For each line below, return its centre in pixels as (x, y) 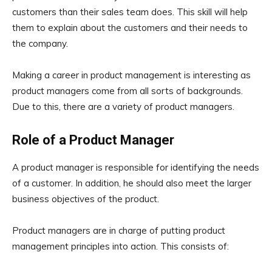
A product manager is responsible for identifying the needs (136, 168)
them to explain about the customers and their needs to (130, 28)
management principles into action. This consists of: (121, 246)
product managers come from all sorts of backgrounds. (127, 91)
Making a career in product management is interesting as (131, 75)
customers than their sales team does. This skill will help (130, 12)
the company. (40, 44)
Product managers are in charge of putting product (119, 231)
